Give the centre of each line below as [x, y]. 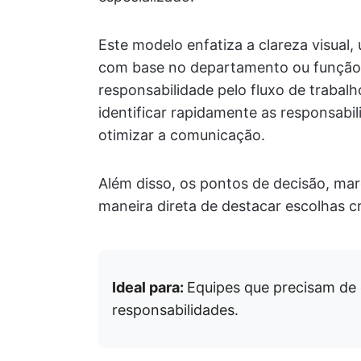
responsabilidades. [175, 310]
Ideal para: [149, 288]
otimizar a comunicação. [182, 135]
